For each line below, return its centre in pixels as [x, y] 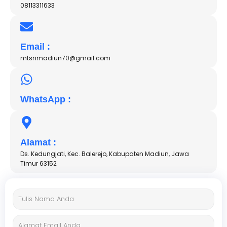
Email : [35, 47]
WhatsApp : [46, 100]
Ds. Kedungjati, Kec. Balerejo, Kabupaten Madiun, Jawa [105, 154]
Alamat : [38, 143]
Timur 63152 [39, 164]
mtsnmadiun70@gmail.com [65, 58]
